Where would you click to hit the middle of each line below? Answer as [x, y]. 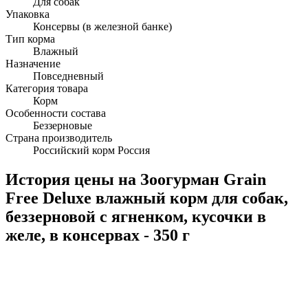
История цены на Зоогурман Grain [136, 179]
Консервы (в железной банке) [102, 26]
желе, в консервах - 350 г [98, 235]
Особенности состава [56, 113]
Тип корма [30, 38]
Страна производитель [59, 137]
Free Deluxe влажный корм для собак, [147, 198]
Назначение [33, 63]
